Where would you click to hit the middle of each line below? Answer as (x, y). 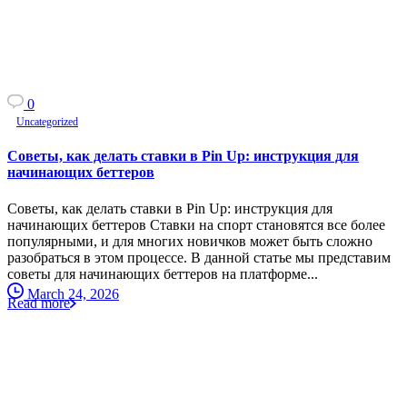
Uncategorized (47, 122)
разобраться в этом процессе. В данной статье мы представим (199, 257)
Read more (39, 303)
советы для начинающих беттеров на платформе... (163, 273)
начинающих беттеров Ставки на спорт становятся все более (196, 224)
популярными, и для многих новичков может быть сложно (190, 241)
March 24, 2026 (73, 293)
